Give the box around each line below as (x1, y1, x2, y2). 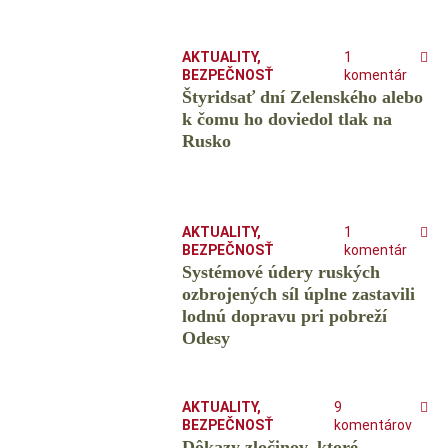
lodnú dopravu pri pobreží (181, 306, 387, 327)
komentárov (334, 417, 412, 434)
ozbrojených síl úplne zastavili (181, 284, 415, 305)
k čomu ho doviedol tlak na (181, 109, 392, 130)
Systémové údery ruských (181, 262, 380, 283)
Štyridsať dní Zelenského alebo (181, 87, 423, 108)
